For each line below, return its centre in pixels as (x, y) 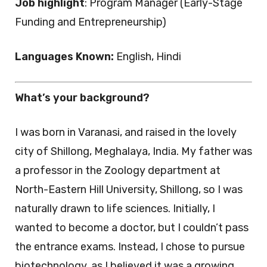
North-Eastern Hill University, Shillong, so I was (129, 190)
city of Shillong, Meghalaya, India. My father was (133, 151)
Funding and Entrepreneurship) (91, 22)
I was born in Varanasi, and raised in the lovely (126, 132)
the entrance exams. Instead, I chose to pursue (130, 247)
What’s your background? (82, 98)
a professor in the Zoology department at (118, 170)
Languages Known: (66, 57)
